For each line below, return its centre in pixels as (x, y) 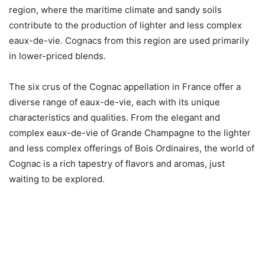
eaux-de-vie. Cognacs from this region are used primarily (129, 40)
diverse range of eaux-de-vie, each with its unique (114, 102)
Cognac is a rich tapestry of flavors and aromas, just (117, 163)
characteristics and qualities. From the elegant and (114, 117)
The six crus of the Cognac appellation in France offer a (125, 86)
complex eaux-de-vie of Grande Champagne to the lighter (130, 132)
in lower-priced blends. (57, 56)
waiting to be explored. (57, 179)
